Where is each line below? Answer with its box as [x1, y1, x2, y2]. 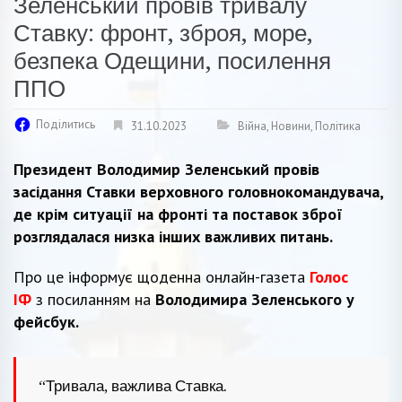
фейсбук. [13, 310, 79, 332]
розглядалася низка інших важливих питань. [13, 225, 333, 247]
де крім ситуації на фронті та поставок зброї [13, 203, 343, 224]
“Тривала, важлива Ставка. [39, 376, 227, 395]
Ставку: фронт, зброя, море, [13, 19, 312, 47]
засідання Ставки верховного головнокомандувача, [13, 180, 383, 202]
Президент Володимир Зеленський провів [13, 158, 319, 179]
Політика [315, 118, 361, 134]
